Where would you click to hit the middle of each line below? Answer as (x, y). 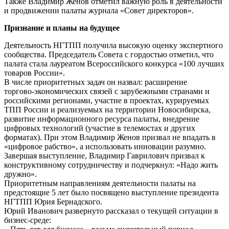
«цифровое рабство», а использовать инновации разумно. (105, 146)
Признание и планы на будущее (62, 28)
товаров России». (35, 73)
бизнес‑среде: (28, 220)
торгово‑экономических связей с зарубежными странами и (107, 91)
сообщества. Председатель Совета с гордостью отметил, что (109, 54)
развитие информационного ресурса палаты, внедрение (102, 119)
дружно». (20, 174)
